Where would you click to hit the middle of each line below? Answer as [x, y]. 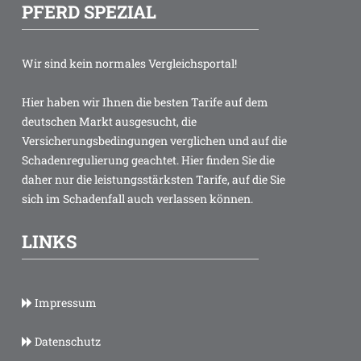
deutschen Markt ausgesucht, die [109, 122]
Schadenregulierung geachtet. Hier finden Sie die [148, 160]
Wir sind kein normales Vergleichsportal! [129, 64]
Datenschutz [66, 342]
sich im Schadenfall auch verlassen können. [137, 199]
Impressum [64, 303]
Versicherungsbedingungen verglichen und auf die [154, 141]
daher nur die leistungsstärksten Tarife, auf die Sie [153, 180]
